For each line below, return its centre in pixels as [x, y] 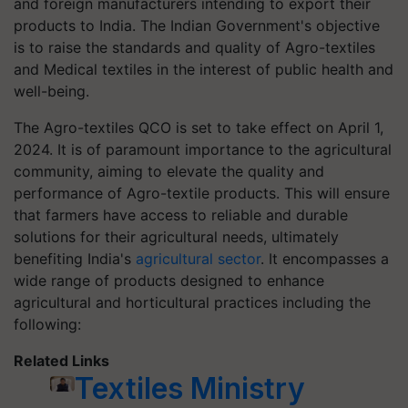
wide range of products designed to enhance [169, 280]
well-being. [51, 91]
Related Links [61, 361]
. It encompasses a [325, 259]
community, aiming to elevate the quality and [169, 171]
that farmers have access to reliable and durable [181, 215]
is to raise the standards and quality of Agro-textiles [194, 47]
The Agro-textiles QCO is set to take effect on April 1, [199, 127]
